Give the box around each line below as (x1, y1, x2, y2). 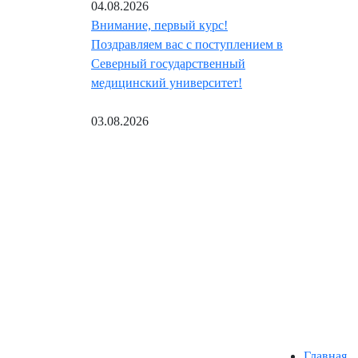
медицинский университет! (91, 76, 242, 90)
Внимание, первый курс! (91, 18, 228, 33)
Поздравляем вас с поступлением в (91, 38, 283, 52)
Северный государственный (91, 57, 245, 71)
